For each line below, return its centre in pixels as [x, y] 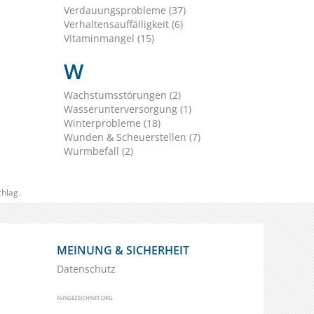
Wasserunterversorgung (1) [127, 109]
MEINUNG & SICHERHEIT [123, 251]
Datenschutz [86, 269]
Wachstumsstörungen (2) [122, 95]
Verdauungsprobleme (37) [124, 11]
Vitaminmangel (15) [109, 39]
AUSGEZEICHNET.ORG [85, 298]
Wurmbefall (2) [98, 151]
